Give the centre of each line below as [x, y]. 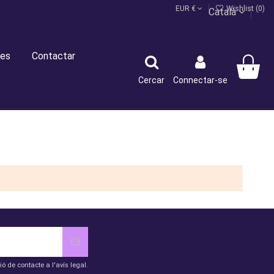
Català [224, 12]
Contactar [53, 56]
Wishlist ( [241, 9]
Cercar [151, 80]
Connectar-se [200, 80]
